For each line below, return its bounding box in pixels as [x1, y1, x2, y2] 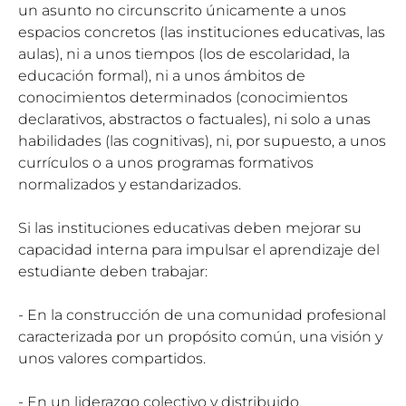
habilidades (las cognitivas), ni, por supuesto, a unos [18, 131, 386, 150]
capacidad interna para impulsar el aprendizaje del [18, 240, 380, 258]
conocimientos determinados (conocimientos [18, 88, 348, 106]
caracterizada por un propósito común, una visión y [18, 327, 382, 345]
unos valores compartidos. [18, 349, 206, 367]
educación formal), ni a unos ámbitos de [18, 66, 305, 84]
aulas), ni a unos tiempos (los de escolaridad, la [18, 44, 350, 63]
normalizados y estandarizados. [18, 175, 241, 193]
